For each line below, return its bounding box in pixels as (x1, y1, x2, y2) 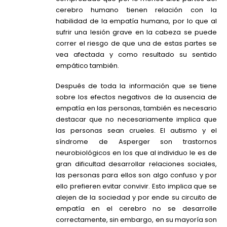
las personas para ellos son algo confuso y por (56, 170, 217, 180)
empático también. (56, 60, 119, 70)
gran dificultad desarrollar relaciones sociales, (56, 159, 217, 169)
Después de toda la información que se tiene (56, 81, 217, 91)
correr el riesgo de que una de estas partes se (56, 38, 217, 48)
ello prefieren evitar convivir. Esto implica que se (56, 181, 217, 192)
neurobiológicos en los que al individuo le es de (56, 148, 217, 158)
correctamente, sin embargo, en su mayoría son (56, 215, 217, 225)
